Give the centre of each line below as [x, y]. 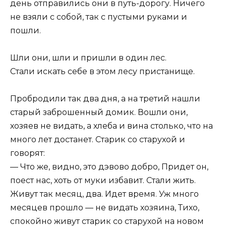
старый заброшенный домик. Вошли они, [99, 112]
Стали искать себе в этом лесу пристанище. [102, 72]
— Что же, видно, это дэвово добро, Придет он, [109, 167]
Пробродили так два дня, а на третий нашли [105, 99]
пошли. [25, 30]
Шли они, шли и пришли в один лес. [88, 58]
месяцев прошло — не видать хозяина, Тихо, [105, 208]
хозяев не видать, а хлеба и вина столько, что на [111, 126]
